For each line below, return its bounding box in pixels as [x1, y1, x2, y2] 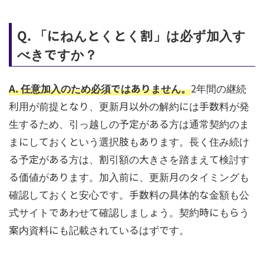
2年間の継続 [190, 81, 246, 95]
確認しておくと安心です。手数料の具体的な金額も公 [8, 187, 249, 202]
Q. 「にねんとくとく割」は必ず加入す [16, 25, 246, 44]
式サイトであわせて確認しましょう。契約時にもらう [8, 204, 249, 219]
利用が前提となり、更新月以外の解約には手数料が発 [8, 98, 249, 113]
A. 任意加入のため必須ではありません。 [8, 81, 191, 95]
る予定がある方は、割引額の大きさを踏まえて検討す [8, 151, 249, 166]
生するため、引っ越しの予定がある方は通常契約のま [8, 116, 249, 131]
